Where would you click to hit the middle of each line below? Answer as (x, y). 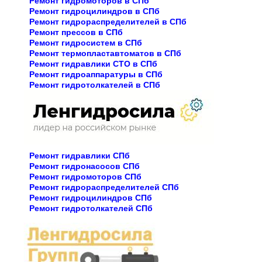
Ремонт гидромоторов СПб (85, 176)
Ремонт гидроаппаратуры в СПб (96, 74)
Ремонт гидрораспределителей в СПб (108, 21)
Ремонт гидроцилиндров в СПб (94, 11)
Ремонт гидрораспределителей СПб (104, 187)
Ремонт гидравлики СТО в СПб (93, 63)
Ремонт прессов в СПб (76, 32)
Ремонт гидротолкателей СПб (91, 208)
